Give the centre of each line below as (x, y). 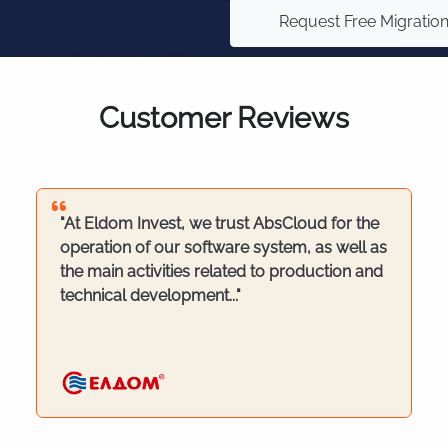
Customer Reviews (224, 118)
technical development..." (150, 295)
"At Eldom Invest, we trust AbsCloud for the (219, 223)
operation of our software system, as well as (223, 247)
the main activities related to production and (221, 271)
